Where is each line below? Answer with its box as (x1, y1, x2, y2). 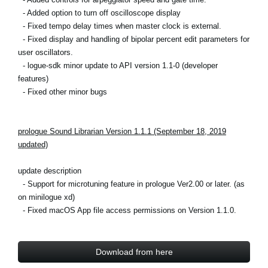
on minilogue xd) (18, 192, 75, 202)
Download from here (95, 246, 173, 257)
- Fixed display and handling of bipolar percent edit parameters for (18, 34, 249, 44)
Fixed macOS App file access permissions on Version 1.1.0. (28, 205, 236, 215)
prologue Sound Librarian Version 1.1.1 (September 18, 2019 (18, 126, 226, 136)
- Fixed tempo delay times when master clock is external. (18, 21, 221, 31)
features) (18, 74, 48, 83)
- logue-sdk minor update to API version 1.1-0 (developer (18, 60, 218, 70)
